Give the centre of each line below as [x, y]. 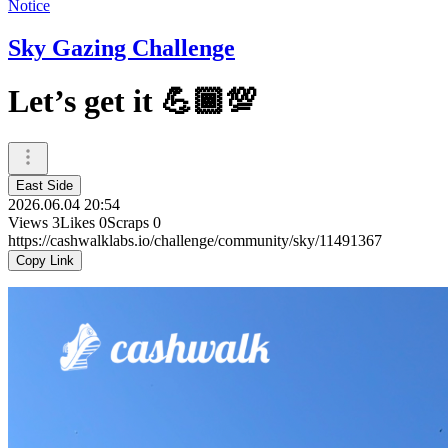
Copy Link [45, 260]
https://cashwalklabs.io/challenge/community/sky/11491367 [195, 240]
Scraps [128, 222]
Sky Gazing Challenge [121, 47]
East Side [44, 185]
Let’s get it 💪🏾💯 [132, 101]
